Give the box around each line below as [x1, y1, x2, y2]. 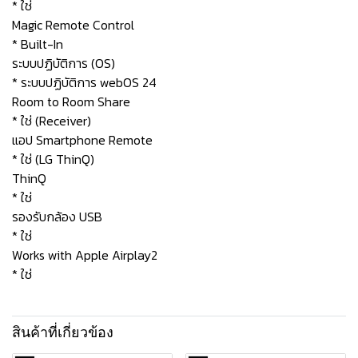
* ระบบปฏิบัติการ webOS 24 [12, 73, 157, 92]
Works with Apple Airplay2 [12, 245, 157, 265]
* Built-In [12, 34, 63, 54]
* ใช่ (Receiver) [12, 111, 91, 130]
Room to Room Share [12, 92, 130, 111]
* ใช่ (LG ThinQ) [12, 149, 94, 169]
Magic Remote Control [12, 15, 134, 34]
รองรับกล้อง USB [12, 207, 102, 226]
